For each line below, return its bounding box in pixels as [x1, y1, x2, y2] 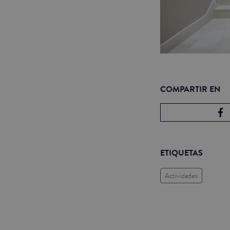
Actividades [165, 170, 198, 181]
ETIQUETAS [160, 147, 203, 159]
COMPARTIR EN [160, 83, 220, 95]
